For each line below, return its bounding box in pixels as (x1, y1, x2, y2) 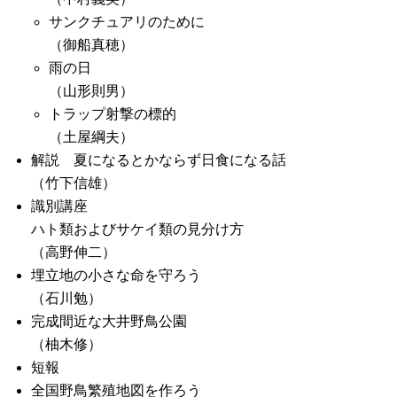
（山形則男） (49, 83, 134, 98)
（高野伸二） (31, 245, 116, 260)
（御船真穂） (49, 37, 134, 52)
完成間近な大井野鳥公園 (31, 314, 187, 329)
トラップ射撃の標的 (49, 106, 176, 121)
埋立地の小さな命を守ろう (31, 268, 201, 283)
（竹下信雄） (31, 175, 116, 191)
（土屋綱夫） (49, 129, 134, 144)
